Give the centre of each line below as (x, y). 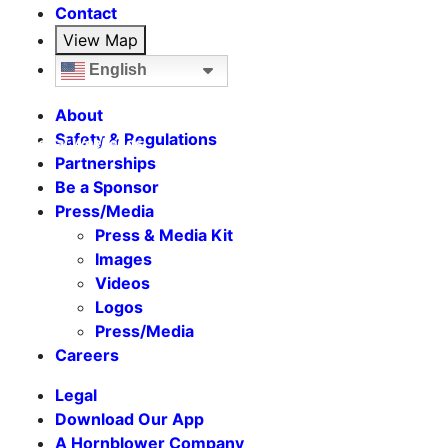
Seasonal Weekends (74, 142)
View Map (100, 40)
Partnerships (105, 163)
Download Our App (129, 419)
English (116, 70)
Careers (87, 355)
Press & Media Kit (164, 235)
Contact (86, 13)
